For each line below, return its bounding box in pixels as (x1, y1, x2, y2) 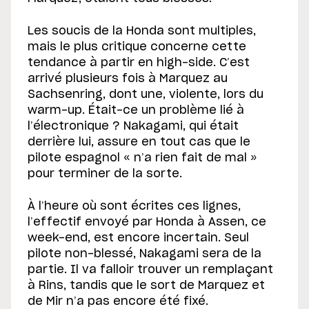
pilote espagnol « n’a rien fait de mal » (28, 152, 257, 164)
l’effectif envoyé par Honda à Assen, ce (28, 217, 266, 228)
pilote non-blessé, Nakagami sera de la (28, 248, 261, 260)
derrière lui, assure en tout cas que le (28, 137, 250, 148)
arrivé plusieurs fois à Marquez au (28, 73, 228, 85)
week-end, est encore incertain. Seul (28, 232, 249, 244)
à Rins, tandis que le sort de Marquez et (28, 280, 265, 292)
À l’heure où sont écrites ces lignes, (28, 201, 241, 212)
